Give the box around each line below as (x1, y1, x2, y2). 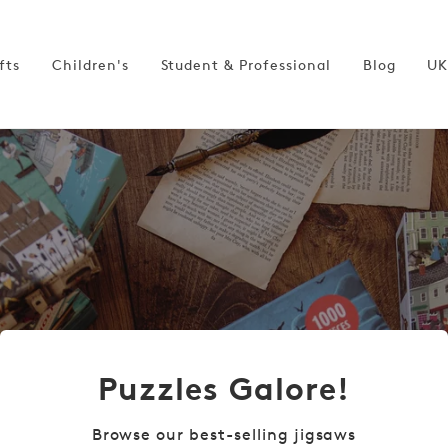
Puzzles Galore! (98, 369, 350, 408)
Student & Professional (160, 55, 331, 73)
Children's (51, 55, 129, 73)
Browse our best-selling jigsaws (91, 424, 357, 444)
